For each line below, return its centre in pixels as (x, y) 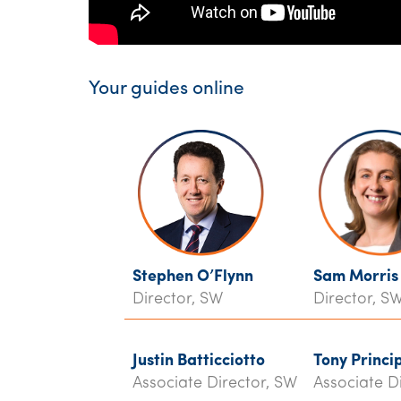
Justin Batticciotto (199, 361)
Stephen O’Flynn (193, 277)
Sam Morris (356, 277)
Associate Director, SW (215, 384)
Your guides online (166, 89)
